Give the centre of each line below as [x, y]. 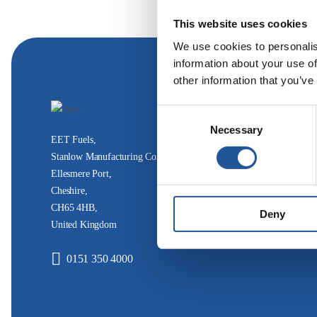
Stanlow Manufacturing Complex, [117, 156]
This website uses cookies [240, 23]
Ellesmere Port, [81, 173]
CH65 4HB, [74, 207]
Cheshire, [69, 190]
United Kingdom [84, 224]
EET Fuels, [74, 139]
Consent [176, 113]
